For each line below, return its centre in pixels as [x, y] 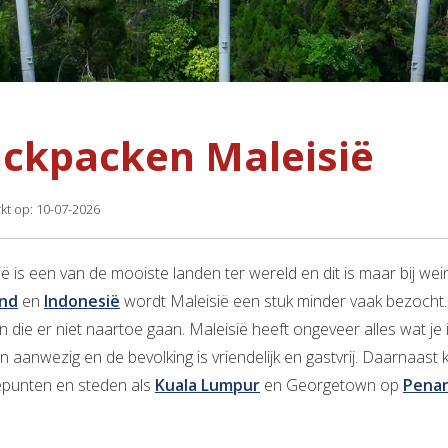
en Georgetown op [331, 385]
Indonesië [82, 301]
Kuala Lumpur [207, 385]
